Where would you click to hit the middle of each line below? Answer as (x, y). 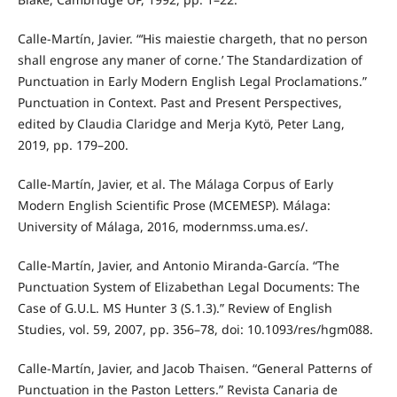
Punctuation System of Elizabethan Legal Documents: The (188, 287)
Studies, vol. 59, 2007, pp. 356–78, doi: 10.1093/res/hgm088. (195, 330)
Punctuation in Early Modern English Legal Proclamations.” (192, 82)
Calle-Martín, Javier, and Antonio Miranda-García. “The (178, 266)
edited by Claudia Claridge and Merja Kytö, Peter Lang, (181, 124)
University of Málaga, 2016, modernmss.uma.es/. (163, 227)
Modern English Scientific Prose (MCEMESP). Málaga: (174, 206)
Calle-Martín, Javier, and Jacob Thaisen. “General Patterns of (195, 369)
